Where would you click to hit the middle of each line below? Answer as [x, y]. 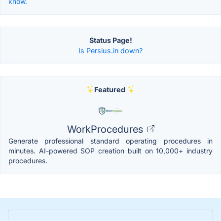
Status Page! [110, 40]
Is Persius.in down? [110, 50]
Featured [110, 89]
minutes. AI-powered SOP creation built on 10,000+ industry [110, 150]
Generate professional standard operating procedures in [110, 141]
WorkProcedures [106, 129]
